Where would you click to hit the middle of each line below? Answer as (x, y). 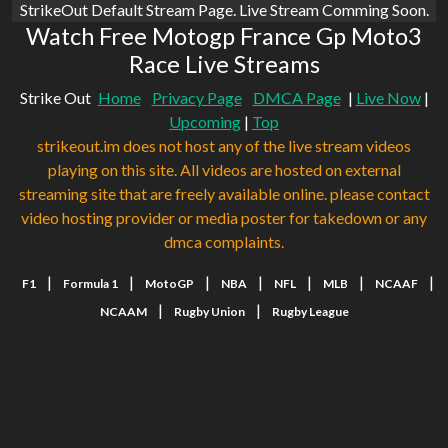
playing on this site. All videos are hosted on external (224, 170)
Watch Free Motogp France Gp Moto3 (224, 36)
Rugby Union (209, 312)
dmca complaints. (224, 242)
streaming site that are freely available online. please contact (224, 194)
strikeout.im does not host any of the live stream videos (224, 146)
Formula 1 (90, 284)
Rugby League (310, 312)
